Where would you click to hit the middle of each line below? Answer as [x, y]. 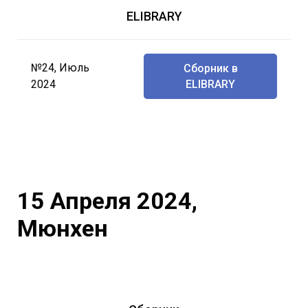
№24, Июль [60, 67]
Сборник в [210, 68]
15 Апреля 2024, [107, 201]
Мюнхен [63, 229]
